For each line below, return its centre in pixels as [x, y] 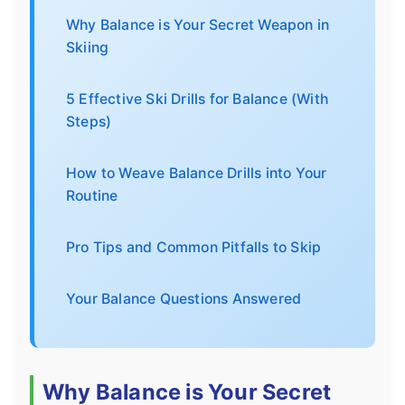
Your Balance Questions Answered [184, 298]
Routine [92, 195]
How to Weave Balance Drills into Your [197, 173]
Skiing [88, 47]
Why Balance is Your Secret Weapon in [198, 24]
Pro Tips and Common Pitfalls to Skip [194, 247]
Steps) [89, 121]
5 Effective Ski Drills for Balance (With [197, 99]
